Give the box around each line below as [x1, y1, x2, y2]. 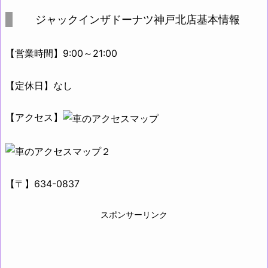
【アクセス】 [5, 111, 63, 124]
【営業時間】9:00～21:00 [5, 47, 117, 60]
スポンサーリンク [100, 209, 167, 220]
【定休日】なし [5, 79, 72, 92]
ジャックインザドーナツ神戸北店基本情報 [35, 13, 240, 26]
